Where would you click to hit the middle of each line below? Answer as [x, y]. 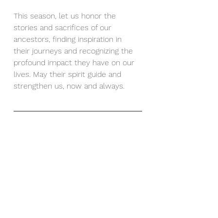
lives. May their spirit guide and [69, 74]
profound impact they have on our [75, 63]
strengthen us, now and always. [69, 86]
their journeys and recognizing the [74, 51]
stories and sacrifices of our [64, 27]
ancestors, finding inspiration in [69, 39]
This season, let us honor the [66, 16]
